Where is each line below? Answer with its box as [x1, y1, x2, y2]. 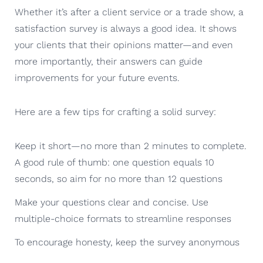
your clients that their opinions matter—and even [15, 39, 233, 50]
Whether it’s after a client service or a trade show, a [15, 6, 244, 18]
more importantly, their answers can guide [15, 55, 203, 67]
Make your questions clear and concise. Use [15, 196, 208, 208]
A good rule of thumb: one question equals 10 [15, 156, 214, 168]
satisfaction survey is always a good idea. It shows [15, 22, 237, 34]
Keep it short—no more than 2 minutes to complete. [15, 140, 247, 151]
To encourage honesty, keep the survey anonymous [15, 236, 240, 248]
